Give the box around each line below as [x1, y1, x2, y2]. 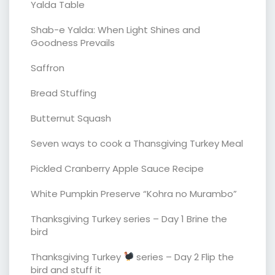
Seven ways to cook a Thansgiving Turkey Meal [31, 136, 243, 150]
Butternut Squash [31, 111, 111, 125]
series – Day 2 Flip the [134, 250, 234, 263]
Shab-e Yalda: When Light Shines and [31, 23, 200, 36]
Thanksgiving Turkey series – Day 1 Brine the [31, 212, 227, 225]
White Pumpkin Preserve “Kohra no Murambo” [31, 187, 237, 200]
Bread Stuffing [31, 86, 96, 99]
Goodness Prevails [31, 36, 115, 49]
